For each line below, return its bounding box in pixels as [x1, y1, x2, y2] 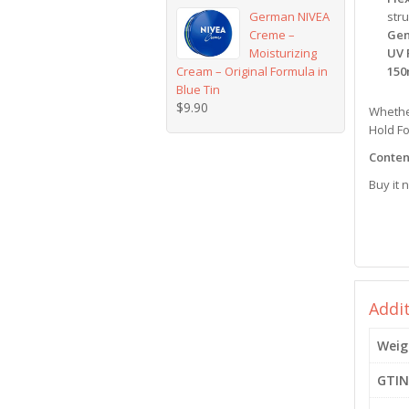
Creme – [249, 26, 296, 43]
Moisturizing [249, 45, 318, 61]
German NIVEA [249, 8, 330, 25]
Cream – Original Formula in [176, 63, 328, 79]
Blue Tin [176, 81, 220, 98]
